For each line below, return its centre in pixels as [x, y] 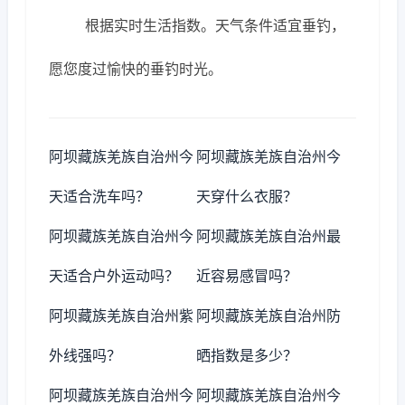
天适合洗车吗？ [99, 196]
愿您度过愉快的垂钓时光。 [136, 69]
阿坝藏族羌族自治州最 [269, 236]
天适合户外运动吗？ [114, 276]
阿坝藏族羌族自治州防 [269, 316]
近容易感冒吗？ [247, 276]
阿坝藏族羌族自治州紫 [121, 316]
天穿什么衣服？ [247, 196]
